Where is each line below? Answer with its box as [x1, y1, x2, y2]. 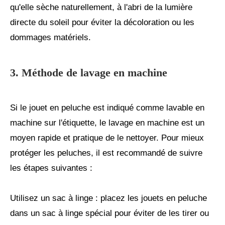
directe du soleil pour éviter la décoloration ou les [10, 18, 194, 28]
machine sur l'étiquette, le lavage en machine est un [10, 118, 204, 128]
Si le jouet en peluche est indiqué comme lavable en [10, 103, 204, 113]
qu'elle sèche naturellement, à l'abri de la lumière [10, 3, 192, 13]
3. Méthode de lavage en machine [10, 66, 167, 79]
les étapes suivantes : [10, 163, 92, 173]
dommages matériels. [10, 33, 91, 43]
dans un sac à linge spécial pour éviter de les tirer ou [10, 208, 209, 218]
